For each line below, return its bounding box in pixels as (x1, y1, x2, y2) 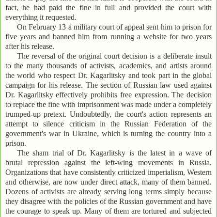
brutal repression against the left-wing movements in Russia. (5, 158, 212, 167)
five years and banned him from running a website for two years (5, 32, 212, 41)
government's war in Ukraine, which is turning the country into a (5, 129, 212, 138)
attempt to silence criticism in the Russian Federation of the (5, 120, 212, 128)
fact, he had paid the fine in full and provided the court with (5, 3, 212, 12)
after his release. (5, 42, 54, 51)
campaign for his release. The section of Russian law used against (5, 81, 212, 90)
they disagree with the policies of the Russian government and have (5, 197, 212, 206)
